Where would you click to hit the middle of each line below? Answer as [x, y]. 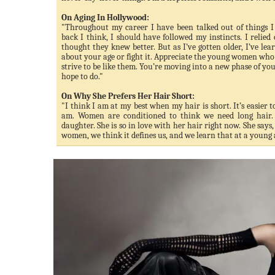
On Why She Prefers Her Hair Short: [128, 96]
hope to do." [82, 76]
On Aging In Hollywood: [105, 17]
